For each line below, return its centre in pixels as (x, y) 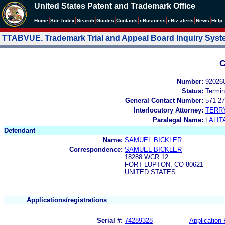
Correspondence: (96, 149)
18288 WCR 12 (146, 157)
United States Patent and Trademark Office (115, 6)
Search (86, 20)
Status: (193, 91)
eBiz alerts (181, 20)
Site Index (63, 20)
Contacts (127, 20)
